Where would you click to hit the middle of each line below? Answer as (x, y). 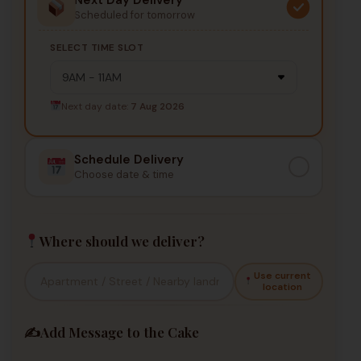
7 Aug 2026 (157, 106)
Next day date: (95, 106)
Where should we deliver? (122, 241)
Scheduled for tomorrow (135, 15)
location (283, 287)
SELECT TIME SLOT (97, 47)
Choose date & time (124, 175)
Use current (283, 276)
